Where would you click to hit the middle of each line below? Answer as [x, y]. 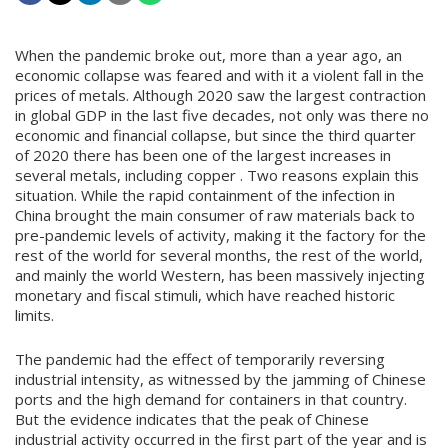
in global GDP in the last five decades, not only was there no [222, 115]
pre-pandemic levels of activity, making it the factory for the [220, 235]
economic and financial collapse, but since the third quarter [215, 135]
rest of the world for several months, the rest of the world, [219, 255]
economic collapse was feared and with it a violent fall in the [219, 75]
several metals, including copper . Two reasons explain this [217, 175]
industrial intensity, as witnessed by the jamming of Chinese [220, 379]
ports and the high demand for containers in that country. [211, 399]
